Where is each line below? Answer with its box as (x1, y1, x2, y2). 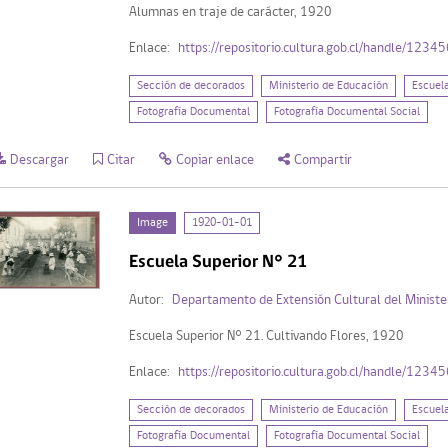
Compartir (294, 152, 352, 168)
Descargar (10, 152, 69, 168)
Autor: (128, 292, 164, 308)
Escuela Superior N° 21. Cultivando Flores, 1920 (128, 328, 404, 344)
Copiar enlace (176, 152, 254, 168)
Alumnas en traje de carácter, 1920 (128, 4, 332, 20)
